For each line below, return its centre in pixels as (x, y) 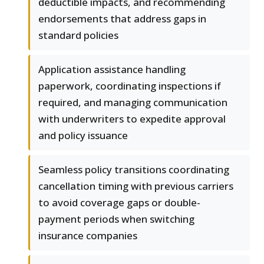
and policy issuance (83, 136)
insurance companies (88, 236)
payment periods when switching (116, 219)
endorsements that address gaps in (122, 19)
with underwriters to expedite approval (132, 119)
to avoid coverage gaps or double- (119, 203)
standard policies (78, 35)
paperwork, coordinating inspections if (130, 86)
